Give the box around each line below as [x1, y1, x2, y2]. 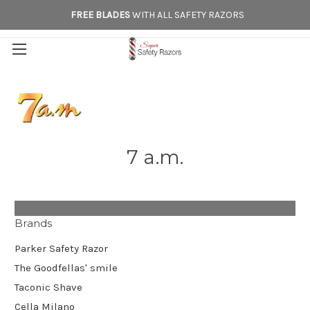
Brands [15, 216, 53, 230]
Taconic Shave [15, 280, 82, 293]
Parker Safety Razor [15, 241, 108, 255]
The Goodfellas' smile [15, 261, 118, 274]
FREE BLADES [70, 8, 130, 21]
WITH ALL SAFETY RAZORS [129, 8, 244, 21]
